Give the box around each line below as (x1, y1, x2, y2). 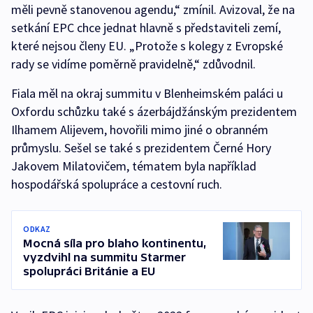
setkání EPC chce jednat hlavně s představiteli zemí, (11, 20, 281, 36)
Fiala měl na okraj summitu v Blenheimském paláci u (11, 85, 283, 101)
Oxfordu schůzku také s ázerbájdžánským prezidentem (11, 103, 297, 119)
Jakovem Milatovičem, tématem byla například (11, 158, 256, 174)
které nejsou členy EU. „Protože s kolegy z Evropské (11, 38, 283, 54)
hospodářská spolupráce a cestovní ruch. (11, 176, 222, 192)
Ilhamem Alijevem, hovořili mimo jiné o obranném (11, 122, 268, 138)
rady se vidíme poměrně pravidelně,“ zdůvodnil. (11, 56, 256, 72)
